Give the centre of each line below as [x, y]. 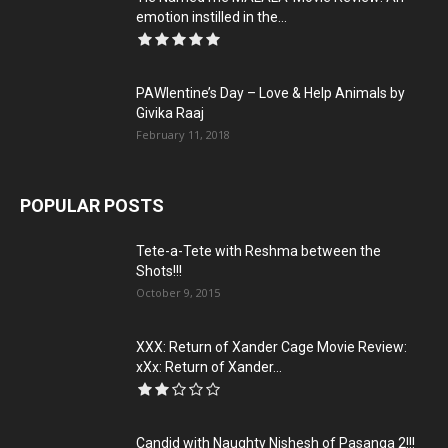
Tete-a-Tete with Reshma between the [258, 251]
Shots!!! [159, 271]
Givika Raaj [170, 113]
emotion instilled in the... [211, 17]
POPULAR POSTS [92, 205]
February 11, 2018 [183, 134]
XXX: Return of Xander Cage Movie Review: [271, 347]
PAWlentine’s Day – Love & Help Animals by [270, 93]
